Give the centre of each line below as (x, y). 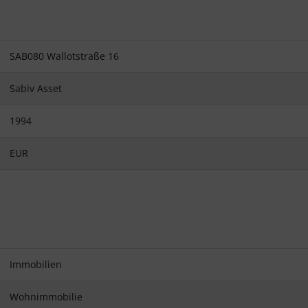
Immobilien (36, 265)
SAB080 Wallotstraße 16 (64, 56)
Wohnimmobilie (46, 297)
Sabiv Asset (36, 88)
